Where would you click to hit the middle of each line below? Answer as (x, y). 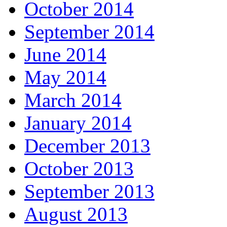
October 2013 (79, 168)
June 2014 (65, 54)
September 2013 (89, 191)
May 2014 (65, 77)
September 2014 (89, 31)
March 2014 (73, 100)
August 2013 (76, 214)
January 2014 (78, 123)
